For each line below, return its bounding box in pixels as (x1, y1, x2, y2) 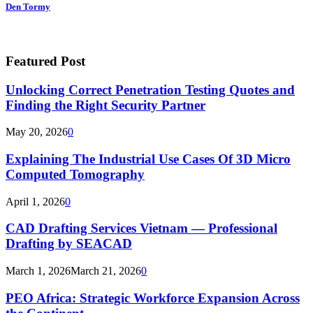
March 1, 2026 (6, 265, 71, 277)
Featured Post (6, 53, 85, 68)
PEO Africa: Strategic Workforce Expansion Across (6, 290, 300, 305)
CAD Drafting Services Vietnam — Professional (6, 221, 277, 236)
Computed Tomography (6, 166, 145, 182)
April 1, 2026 (6, 195, 65, 208)
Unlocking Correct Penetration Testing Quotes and (6, 82, 295, 97)
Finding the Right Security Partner (6, 97, 205, 112)
